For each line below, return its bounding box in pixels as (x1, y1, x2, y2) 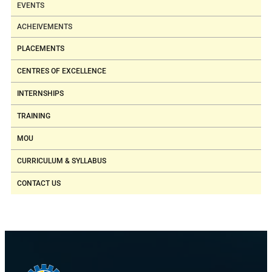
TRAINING (17, 112, 50, 120)
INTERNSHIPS (17, 89, 64, 98)
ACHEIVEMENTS (17, 22, 72, 31)
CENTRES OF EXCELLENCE (17, 67, 106, 75)
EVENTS (17, 1, 44, 10)
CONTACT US (17, 179, 61, 188)
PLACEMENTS (17, 44, 64, 53)
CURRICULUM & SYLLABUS (17, 157, 106, 165)
